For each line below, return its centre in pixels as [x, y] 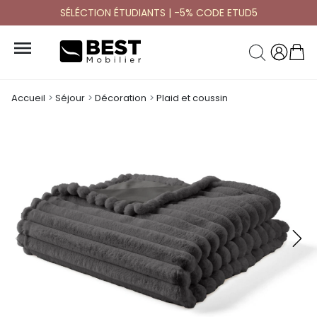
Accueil [28, 98]
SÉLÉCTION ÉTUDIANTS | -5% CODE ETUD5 [158, 13]
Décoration [121, 98]
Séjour [70, 98]
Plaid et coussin [192, 98]
